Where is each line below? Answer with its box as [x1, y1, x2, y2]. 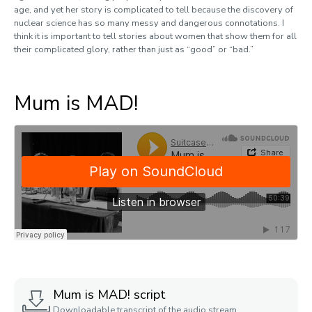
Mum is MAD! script [53, 286, 166, 303]
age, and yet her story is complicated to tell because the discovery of [14, 3, 293, 16]
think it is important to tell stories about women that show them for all [14, 30, 297, 42]
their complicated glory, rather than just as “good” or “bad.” [14, 43, 253, 56]
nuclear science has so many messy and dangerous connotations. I [14, 17, 284, 29]
